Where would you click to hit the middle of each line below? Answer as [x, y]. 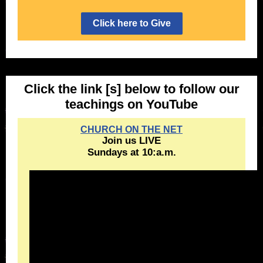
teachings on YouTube [131, 104]
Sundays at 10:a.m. [131, 152]
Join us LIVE [131, 141]
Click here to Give [131, 23]
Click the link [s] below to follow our [131, 89]
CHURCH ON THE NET [131, 129]
